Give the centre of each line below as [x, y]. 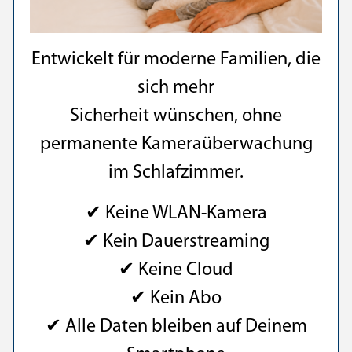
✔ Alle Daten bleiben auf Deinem [176, 327]
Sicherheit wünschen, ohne [176, 116]
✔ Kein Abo [176, 299]
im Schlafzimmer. [176, 173]
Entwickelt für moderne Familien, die [176, 60]
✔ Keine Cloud [176, 270]
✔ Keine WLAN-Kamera [176, 214]
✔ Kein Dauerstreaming [176, 242]
